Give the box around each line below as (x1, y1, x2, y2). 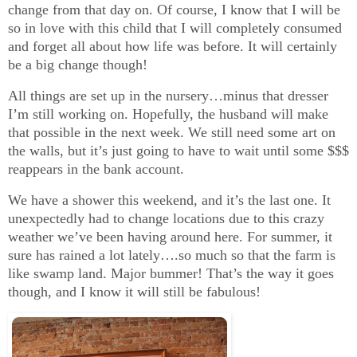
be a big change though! (8, 56, 147, 73)
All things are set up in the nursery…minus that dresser (8, 87, 328, 104)
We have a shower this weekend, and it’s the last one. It (8, 191, 331, 208)
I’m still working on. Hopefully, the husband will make (8, 105, 328, 122)
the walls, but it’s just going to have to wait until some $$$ (8, 142, 349, 159)
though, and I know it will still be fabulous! (8, 283, 261, 300)
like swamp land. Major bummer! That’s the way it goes (8, 265, 334, 281)
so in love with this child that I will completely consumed (8, 19, 342, 36)
